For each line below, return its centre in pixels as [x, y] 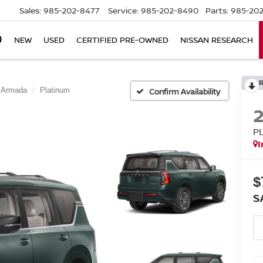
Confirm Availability [185, 91]
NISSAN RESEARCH [217, 40]
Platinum [55, 90]
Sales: [30, 11]
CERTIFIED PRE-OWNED [122, 40]
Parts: [217, 11]
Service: [123, 11]
